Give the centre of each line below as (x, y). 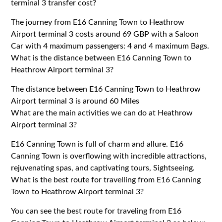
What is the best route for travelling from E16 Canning (106, 180)
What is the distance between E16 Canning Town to (101, 58)
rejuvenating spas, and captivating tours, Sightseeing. (103, 168)
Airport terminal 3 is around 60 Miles (75, 101)
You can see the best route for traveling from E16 (96, 211)
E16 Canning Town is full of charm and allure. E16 (97, 144)
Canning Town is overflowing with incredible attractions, (109, 156)
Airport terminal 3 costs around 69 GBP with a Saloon (105, 34)
